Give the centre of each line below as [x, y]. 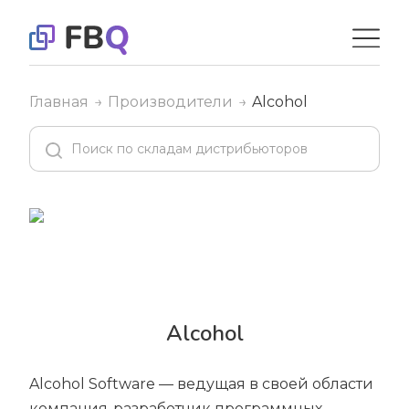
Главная [59, 102]
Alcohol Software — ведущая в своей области [201, 384]
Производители [170, 102]
